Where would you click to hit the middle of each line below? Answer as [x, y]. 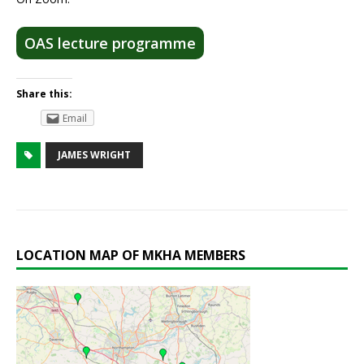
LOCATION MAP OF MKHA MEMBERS [131, 256]
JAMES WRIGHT [94, 155]
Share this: [44, 94]
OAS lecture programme [110, 43]
